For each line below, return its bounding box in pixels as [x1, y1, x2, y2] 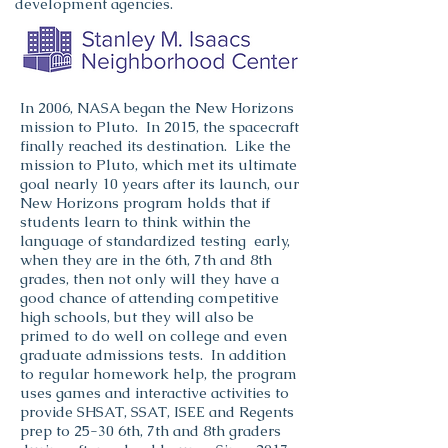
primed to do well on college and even [20, 326, 287, 345]
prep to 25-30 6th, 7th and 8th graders [20, 421, 281, 440]
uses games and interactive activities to [20, 383, 289, 402]
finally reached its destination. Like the [20, 136, 291, 155]
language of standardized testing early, [20, 231, 290, 250]
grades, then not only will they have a [20, 269, 279, 288]
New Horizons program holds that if [20, 193, 270, 212]
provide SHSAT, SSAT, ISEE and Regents [20, 402, 294, 421]
